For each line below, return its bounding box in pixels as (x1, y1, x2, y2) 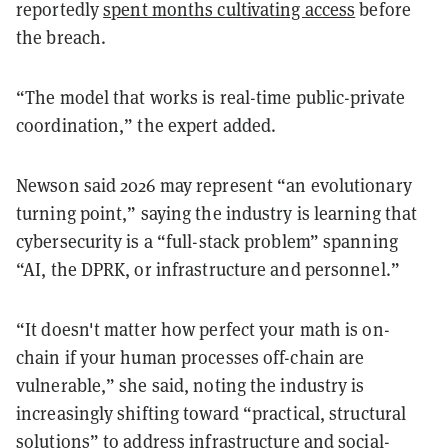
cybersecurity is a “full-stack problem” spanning (16, 229, 398, 253)
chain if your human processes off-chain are (16, 345, 365, 369)
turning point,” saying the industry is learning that (16, 201, 418, 225)
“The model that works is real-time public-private (16, 85, 405, 109)
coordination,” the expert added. (16, 113, 277, 137)
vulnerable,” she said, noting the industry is (16, 373, 365, 397)
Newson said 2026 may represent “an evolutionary (16, 173, 412, 197)
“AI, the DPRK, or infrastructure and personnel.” (16, 257, 400, 281)
